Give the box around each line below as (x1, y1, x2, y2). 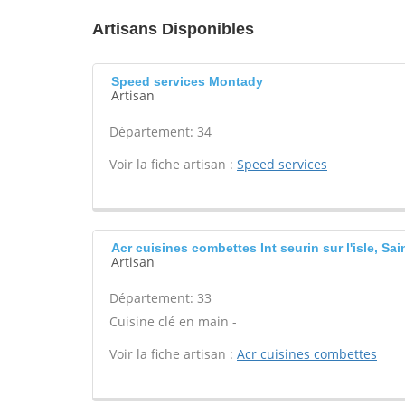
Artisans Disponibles (92, 20, 254, 38)
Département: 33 (109, 289, 212, 306)
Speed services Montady (111, 74, 263, 89)
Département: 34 (109, 123, 212, 140)
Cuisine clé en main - (109, 313, 237, 330)
